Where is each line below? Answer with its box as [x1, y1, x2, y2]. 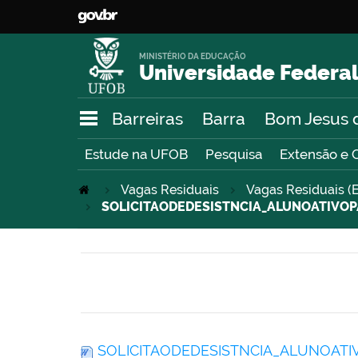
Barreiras [112, 108, 183, 129]
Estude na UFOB [85, 146, 188, 163]
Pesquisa [205, 146, 262, 163]
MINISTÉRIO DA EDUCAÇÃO [139, 51, 247, 61]
